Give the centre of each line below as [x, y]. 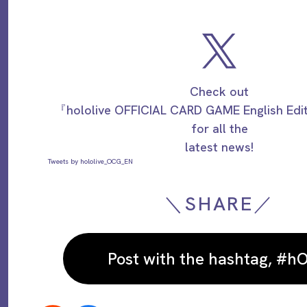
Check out [219, 92]
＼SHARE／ [219, 204]
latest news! [219, 147]
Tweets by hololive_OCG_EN [90, 162]
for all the [219, 129]
